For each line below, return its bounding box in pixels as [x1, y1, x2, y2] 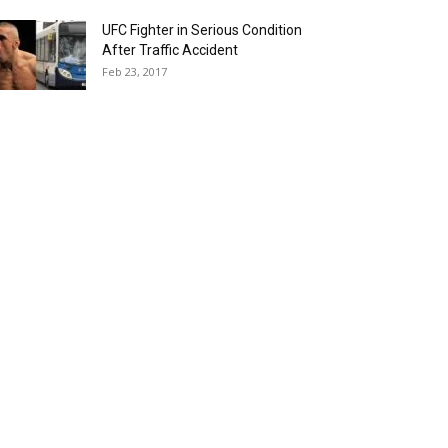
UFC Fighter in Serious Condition [102, 22, 302, 38]
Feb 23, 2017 [102, 64, 167, 79]
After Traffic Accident [102, 42, 238, 58]
